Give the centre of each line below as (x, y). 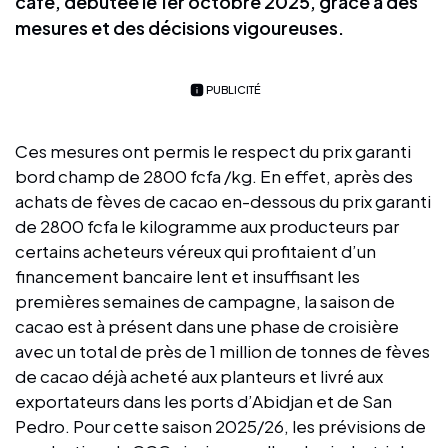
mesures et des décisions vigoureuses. (179, 27)
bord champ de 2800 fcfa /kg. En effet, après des (214, 175)
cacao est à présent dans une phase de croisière (207, 325)
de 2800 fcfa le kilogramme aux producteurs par (207, 225)
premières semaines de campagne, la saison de (205, 300)
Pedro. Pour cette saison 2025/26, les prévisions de (220, 425)
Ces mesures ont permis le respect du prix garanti (213, 150)
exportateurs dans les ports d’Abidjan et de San (203, 400)
